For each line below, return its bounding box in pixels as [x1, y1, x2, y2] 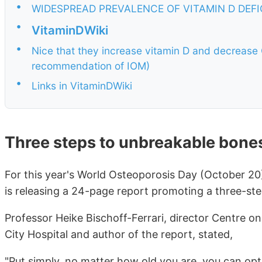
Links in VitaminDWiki [32, 79, 132, 92]
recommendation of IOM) [32, 59, 150, 72]
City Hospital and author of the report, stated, [5, 228, 233, 241]
